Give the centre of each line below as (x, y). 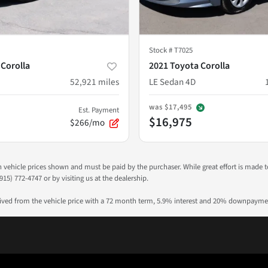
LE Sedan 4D (172, 82)
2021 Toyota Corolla (189, 66)
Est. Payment (99, 110)
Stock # (162, 50)
